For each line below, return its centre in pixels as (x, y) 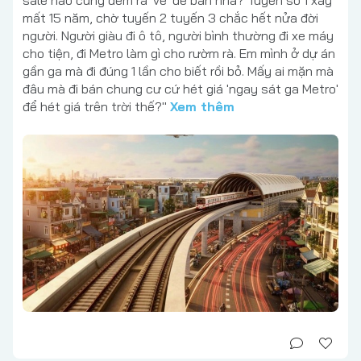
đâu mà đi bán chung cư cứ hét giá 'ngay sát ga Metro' (180, 88)
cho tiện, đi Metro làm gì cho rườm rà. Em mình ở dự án (179, 53)
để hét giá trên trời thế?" (96, 106)
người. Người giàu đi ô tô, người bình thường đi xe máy (178, 35)
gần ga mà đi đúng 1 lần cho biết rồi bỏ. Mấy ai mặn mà (178, 71)
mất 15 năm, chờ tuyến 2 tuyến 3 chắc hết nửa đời (170, 17)
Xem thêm (202, 106)
